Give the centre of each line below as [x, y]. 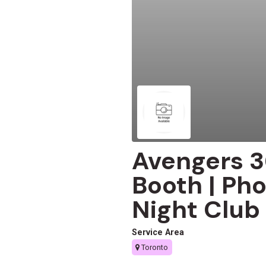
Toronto [154, 248]
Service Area [158, 233]
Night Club [196, 210]
